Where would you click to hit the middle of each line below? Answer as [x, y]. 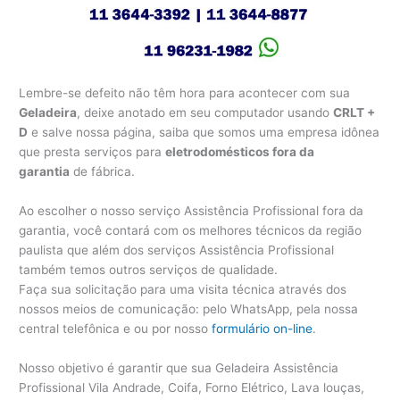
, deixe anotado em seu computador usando [205, 112]
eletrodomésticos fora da [240, 151]
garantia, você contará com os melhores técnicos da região [191, 230]
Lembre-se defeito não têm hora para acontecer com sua [185, 92]
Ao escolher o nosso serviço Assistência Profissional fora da [192, 210]
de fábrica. [103, 171]
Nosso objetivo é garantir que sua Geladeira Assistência [179, 367]
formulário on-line [262, 328]
